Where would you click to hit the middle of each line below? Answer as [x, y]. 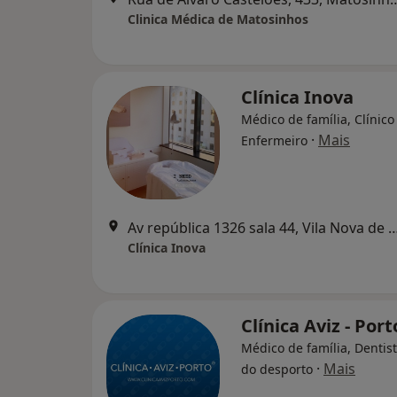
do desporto [277, 369]
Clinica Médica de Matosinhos [218, 19]
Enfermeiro [274, 140]
